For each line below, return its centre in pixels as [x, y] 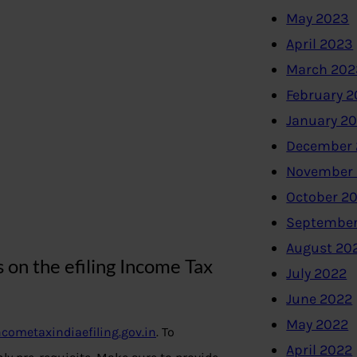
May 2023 [318, 19]
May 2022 [318, 325]
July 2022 [317, 274]
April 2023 [320, 44]
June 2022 [320, 299]
